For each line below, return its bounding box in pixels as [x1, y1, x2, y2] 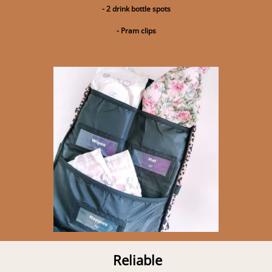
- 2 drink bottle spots [101, 3, 171, 14]
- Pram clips [116, 25, 156, 36]
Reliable [112, 250, 166, 269]
